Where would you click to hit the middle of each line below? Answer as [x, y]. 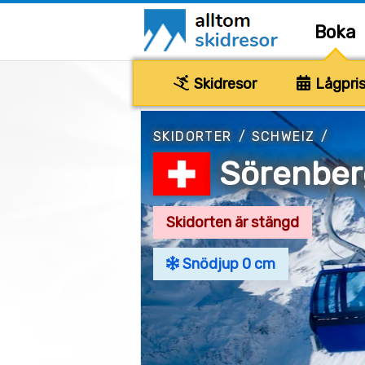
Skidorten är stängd [233, 222]
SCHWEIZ [283, 136]
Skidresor [224, 84]
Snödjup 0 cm [227, 264]
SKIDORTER [193, 136]
